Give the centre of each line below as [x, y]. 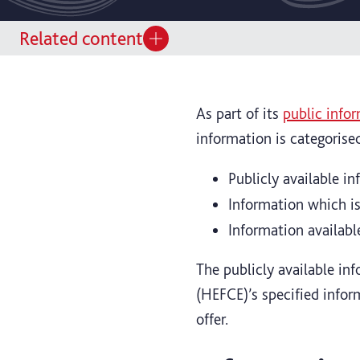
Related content [81, 39]
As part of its [239, 113]
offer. [212, 319]
